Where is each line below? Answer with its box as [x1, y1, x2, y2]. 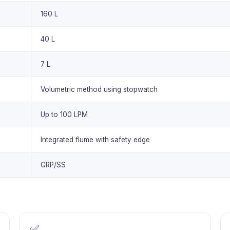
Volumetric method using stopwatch [41, 85, 158, 93]
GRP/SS [41, 160, 66, 169]
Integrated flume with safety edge [41, 135, 150, 144]
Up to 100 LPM [41, 110, 88, 119]
